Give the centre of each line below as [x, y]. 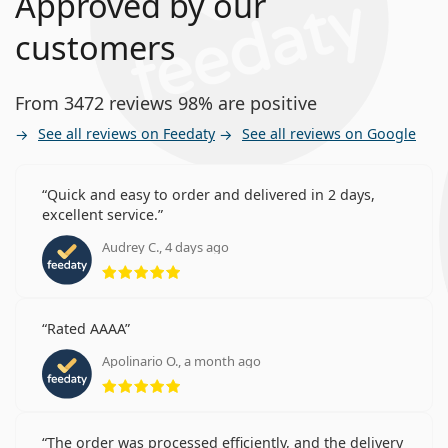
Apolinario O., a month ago [181, 361]
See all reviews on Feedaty [126, 134]
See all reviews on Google [329, 134]
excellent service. [100, 215]
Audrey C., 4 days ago [165, 247]
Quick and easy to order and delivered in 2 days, [211, 195]
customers [95, 48]
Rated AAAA [86, 329]
